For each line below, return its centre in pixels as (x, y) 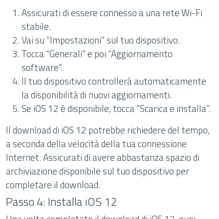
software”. (42, 67)
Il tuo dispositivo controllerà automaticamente (114, 81)
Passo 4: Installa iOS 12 (61, 201)
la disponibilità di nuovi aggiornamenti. (97, 95)
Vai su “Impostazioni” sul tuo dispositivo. (101, 40)
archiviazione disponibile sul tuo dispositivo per (98, 171)
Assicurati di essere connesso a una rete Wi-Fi (112, 12)
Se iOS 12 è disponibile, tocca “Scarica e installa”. (116, 108)
